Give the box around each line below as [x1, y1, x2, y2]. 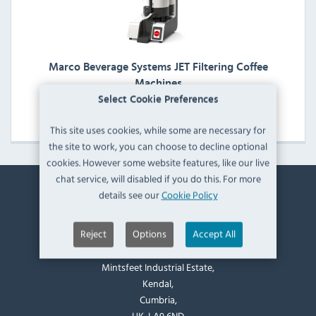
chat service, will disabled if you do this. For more [55, 171, 261, 186]
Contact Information [102, 196, 214, 210]
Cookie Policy [161, 187, 218, 202]
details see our [98, 187, 162, 202]
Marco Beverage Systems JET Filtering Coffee [48, 61, 268, 73]
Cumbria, [139, 292, 177, 308]
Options [133, 226, 166, 241]
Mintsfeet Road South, [111, 243, 205, 259]
